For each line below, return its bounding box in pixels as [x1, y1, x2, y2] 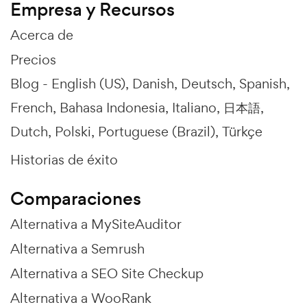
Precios [10, 51, 56, 69]
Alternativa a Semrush [10, 240, 145, 258]
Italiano [172, 99, 217, 117]
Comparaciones [10, 186, 141, 212]
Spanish [239, 75, 286, 93]
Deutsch [181, 75, 232, 93]
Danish [132, 75, 174, 93]
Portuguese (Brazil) [98, 123, 215, 141]
